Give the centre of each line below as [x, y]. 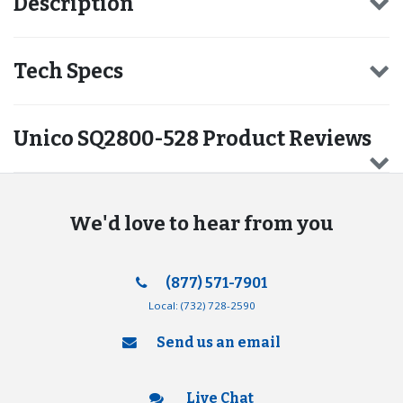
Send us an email [218, 342]
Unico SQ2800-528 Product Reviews [193, 138]
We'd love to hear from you [201, 223]
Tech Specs [68, 72]
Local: [164, 306]
